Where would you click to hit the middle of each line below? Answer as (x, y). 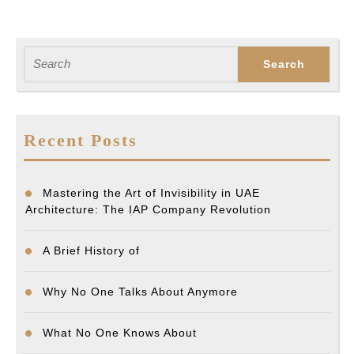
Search (42, 55)
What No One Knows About (120, 333)
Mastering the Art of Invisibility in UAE (151, 193)
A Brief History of (91, 251)
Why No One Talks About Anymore (140, 292)
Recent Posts (81, 141)
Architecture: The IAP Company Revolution (148, 210)
